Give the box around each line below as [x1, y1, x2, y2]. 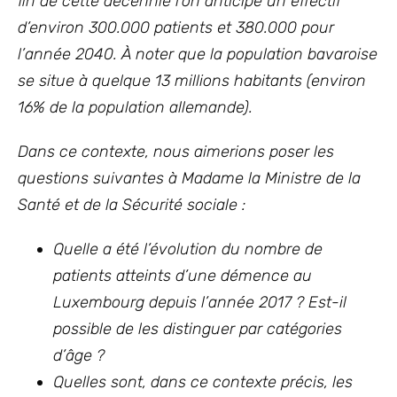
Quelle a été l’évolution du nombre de [53, 239, 323, 259]
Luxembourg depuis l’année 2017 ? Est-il [53, 292, 346, 312]
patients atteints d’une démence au [53, 266, 312, 285]
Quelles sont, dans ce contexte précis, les [53, 372, 353, 392]
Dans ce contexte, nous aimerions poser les [18, 142, 334, 161]
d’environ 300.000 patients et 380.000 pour [18, 18, 334, 37]
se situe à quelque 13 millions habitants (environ [18, 71, 366, 90]
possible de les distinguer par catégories [53, 319, 342, 339]
